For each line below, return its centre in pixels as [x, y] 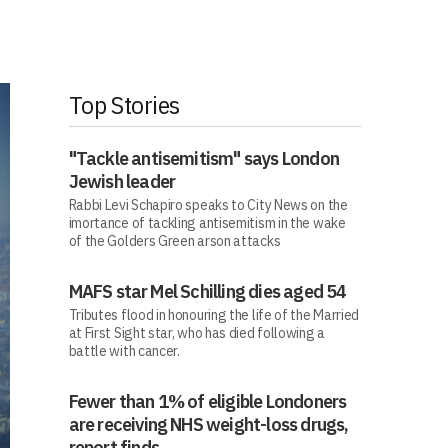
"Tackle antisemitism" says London [204, 158]
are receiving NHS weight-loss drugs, [208, 424]
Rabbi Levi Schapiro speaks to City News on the [208, 205]
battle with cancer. [124, 351]
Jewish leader [122, 181]
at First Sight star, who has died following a [196, 333]
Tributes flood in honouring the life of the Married [214, 315]
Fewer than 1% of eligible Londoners [207, 401]
